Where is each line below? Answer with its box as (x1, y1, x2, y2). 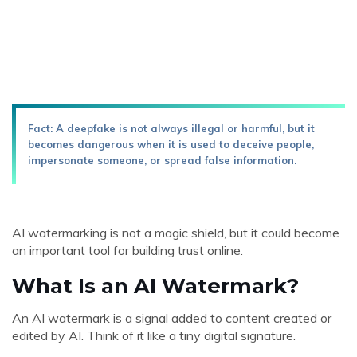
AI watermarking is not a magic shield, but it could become (12, 225, 339, 241)
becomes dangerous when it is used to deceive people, (28, 138, 314, 151)
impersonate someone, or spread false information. (28, 154, 296, 167)
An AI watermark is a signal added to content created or (12, 310, 331, 326)
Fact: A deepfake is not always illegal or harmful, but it (28, 122, 315, 135)
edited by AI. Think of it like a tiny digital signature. (12, 328, 296, 343)
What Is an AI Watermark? (12, 273, 299, 298)
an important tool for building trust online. (12, 242, 243, 258)
